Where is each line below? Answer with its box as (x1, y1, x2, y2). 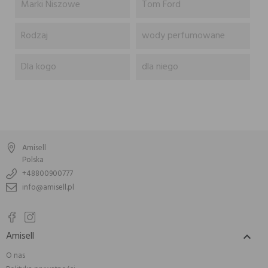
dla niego (141, 59, 178, 75)
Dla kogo (21, 59, 56, 75)
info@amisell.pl (22, 181, 74, 194)
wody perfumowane (141, 28, 225, 44)
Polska (22, 154, 44, 167)
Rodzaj (21, 28, 48, 44)
